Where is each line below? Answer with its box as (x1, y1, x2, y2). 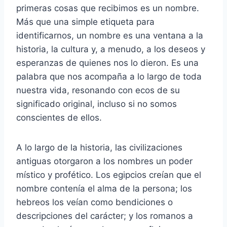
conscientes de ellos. (16, 112, 102, 123)
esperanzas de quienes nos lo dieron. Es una (16, 57, 199, 68)
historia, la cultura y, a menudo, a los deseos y (16, 44, 205, 54)
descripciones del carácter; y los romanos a (16, 210, 193, 221)
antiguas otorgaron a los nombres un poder (16, 156, 193, 166)
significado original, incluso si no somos (16, 98, 177, 109)
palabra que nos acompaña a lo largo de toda (16, 71, 202, 82)
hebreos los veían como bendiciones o (16, 197, 173, 207)
